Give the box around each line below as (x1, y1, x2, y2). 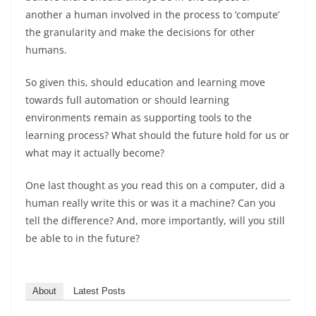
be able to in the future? (25, 231, 140, 245)
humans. (25, 42, 67, 56)
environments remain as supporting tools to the (25, 110, 252, 124)
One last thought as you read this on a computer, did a (25, 178, 285, 192)
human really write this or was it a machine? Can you (25, 195, 276, 209)
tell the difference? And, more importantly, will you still (25, 213, 285, 227)
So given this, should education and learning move (25, 75, 265, 89)
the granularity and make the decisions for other (25, 25, 255, 39)
